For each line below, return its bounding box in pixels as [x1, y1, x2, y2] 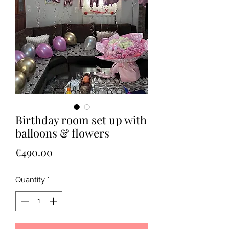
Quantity [15, 175, 45, 185]
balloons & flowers [15, 125, 109, 141]
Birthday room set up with [15, 112, 147, 128]
